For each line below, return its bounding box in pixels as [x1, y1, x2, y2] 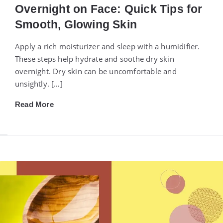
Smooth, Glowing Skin [15, 17, 137, 31]
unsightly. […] [15, 78, 63, 89]
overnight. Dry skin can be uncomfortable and [15, 66, 177, 76]
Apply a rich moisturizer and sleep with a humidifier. [15, 41, 200, 51]
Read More [15, 100, 54, 109]
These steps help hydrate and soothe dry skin [15, 53, 174, 64]
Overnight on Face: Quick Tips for [15, 2, 203, 15]
